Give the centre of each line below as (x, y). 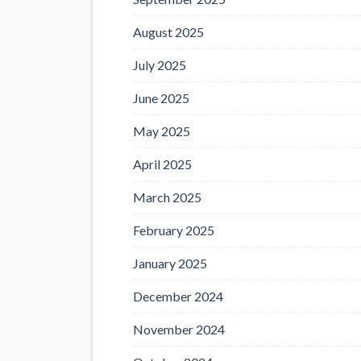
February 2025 (174, 230)
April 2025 (162, 164)
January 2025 (170, 263)
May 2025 (162, 131)
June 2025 (161, 98)
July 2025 (160, 65)
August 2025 (168, 32)
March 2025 (167, 197)
